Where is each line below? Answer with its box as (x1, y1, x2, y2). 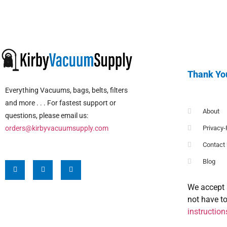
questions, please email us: (5, 111, 88, 120)
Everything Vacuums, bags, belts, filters (5, 86, 128, 94)
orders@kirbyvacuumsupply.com (5, 124, 108, 132)
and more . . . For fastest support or (5, 98, 116, 107)
